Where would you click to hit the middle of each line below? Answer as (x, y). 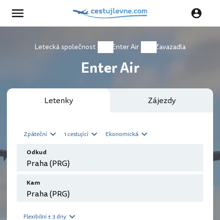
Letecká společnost (65, 47)
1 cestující (76, 134)
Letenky (58, 101)
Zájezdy (162, 101)
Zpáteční (35, 134)
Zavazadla (170, 47)
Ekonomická (122, 134)
